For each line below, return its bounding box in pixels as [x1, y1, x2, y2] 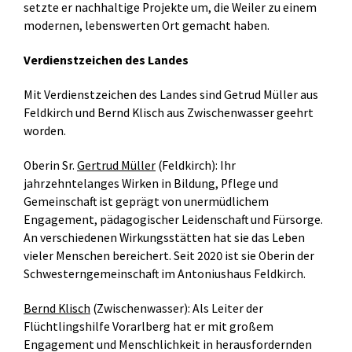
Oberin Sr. [24, 158, 77, 173]
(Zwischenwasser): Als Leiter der [90, 301, 263, 316]
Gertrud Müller [77, 158, 156, 173]
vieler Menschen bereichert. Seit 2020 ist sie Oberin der [24, 248, 314, 263]
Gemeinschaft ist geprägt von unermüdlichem [24, 194, 269, 209]
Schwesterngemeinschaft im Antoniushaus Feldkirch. [24, 266, 306, 281]
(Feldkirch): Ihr [156, 158, 236, 173]
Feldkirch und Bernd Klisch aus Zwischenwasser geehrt [24, 105, 313, 120]
